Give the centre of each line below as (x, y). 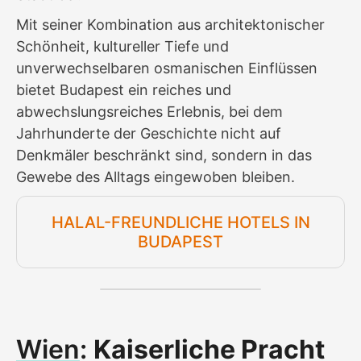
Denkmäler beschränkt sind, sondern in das (164, 155)
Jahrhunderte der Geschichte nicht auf (149, 133)
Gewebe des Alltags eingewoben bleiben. (156, 176)
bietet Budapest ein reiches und (124, 89)
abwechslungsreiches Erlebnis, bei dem (149, 111)
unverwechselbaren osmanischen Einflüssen (167, 68)
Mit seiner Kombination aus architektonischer (170, 24)
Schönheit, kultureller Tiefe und (122, 46)
